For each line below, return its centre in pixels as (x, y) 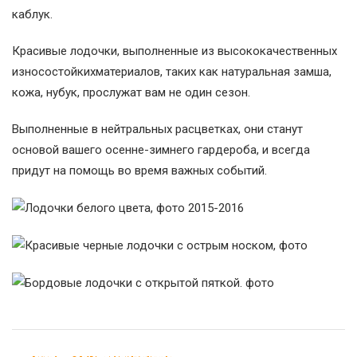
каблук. (32, 15)
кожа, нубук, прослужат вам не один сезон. (131, 93)
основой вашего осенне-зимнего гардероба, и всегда (161, 150)
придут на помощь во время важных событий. (139, 171)
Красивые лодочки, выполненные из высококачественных (175, 51)
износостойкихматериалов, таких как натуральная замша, (172, 72)
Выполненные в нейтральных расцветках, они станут (157, 129)
